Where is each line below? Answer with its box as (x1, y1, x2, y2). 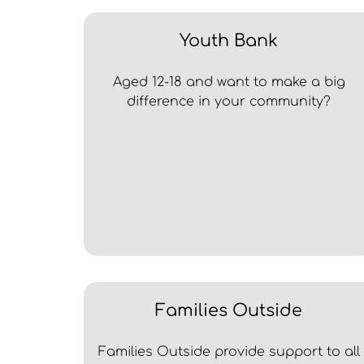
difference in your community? (127, 94, 331, 110)
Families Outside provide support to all (97, 344, 360, 360)
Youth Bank (180, 32, 279, 51)
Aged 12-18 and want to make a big (112, 75, 345, 90)
